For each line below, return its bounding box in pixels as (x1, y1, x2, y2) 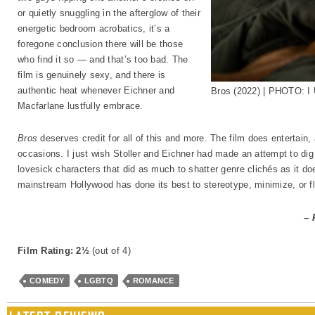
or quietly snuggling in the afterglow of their (18, 8, 200, 18)
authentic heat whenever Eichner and (18, 85, 175, 96)
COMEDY (30, 276, 65, 285)
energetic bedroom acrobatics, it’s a (18, 23, 170, 34)
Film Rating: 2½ (18, 245, 93, 256)
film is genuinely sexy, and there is (18, 70, 166, 80)
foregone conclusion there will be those (18, 39, 184, 49)
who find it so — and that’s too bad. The (18, 54, 188, 65)
